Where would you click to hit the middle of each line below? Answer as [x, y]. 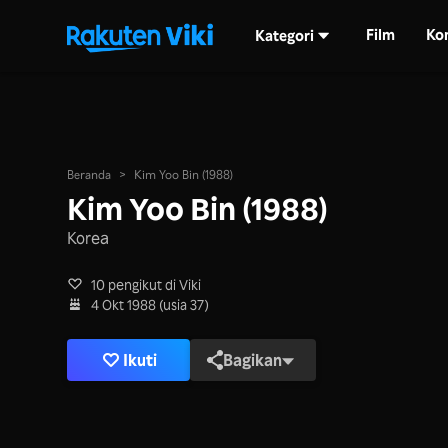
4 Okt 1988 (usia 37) [150, 304]
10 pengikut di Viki [146, 284]
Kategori [284, 35]
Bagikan [253, 360]
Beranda [89, 174]
